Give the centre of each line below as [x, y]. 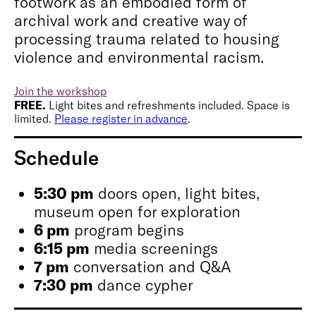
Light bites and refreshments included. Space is [169, 105]
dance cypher [143, 284]
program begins [127, 229]
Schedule [56, 157]
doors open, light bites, [176, 193]
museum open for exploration [137, 211]
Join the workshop [60, 91]
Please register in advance [121, 118]
